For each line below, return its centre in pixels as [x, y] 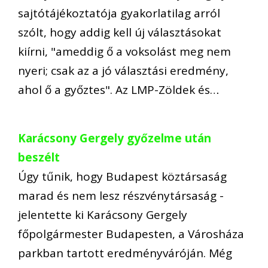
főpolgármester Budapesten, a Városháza [131, 234]
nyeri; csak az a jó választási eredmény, [123, 71]
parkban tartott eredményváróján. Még [125, 253]
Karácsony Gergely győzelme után [115, 138]
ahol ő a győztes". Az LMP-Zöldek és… [118, 90]
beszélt [39, 157]
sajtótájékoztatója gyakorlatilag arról [119, 13]
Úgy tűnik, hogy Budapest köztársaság [122, 176]
